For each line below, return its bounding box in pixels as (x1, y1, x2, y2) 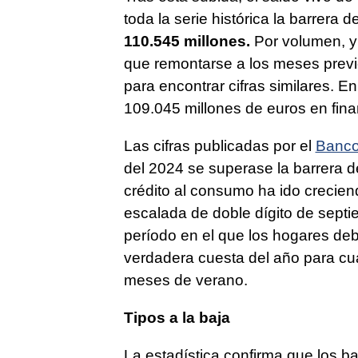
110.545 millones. (123, 32, 250, 50)
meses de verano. (123, 271, 248, 288)
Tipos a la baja (123, 308, 230, 326)
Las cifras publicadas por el (123, 137, 316, 154)
